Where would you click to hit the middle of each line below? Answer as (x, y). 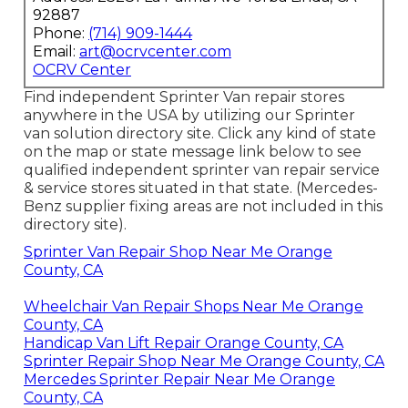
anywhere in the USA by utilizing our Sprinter (189, 116)
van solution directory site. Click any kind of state (199, 134)
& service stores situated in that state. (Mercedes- (200, 189)
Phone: (60, 34)
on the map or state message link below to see (192, 152)
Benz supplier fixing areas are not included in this (203, 207)
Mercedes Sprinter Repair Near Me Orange (179, 380)
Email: (56, 52)
